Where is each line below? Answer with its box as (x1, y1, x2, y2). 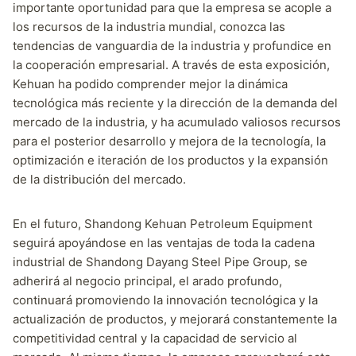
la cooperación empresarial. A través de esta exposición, (13, 56, 330, 72)
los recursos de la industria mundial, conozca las (13, 18, 285, 34)
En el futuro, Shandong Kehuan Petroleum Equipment (13, 215, 312, 231)
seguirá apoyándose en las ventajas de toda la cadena (13, 234, 315, 250)
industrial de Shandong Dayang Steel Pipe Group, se (13, 253, 308, 269)
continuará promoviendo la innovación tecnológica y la (13, 292, 318, 308)
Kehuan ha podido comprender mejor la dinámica (13, 75, 288, 91)
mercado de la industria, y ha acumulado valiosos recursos (13, 114, 341, 130)
